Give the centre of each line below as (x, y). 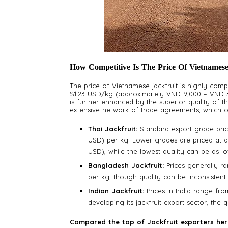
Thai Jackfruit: (113, 129)
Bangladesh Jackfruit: (126, 166)
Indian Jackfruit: (116, 191)
